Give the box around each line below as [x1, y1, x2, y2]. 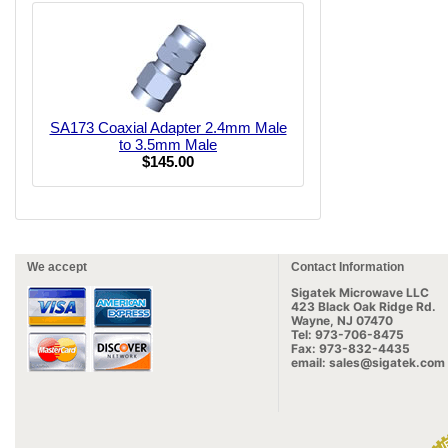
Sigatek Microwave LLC [291, 285, 429, 300]
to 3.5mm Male [119, 136, 217, 153]
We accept [27, 260, 87, 274]
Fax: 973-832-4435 [291, 341, 410, 356]
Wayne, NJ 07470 [291, 313, 393, 328]
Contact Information [291, 260, 404, 274]
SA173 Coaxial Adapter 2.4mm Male [49, 119, 287, 136]
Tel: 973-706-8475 [291, 327, 404, 342]
